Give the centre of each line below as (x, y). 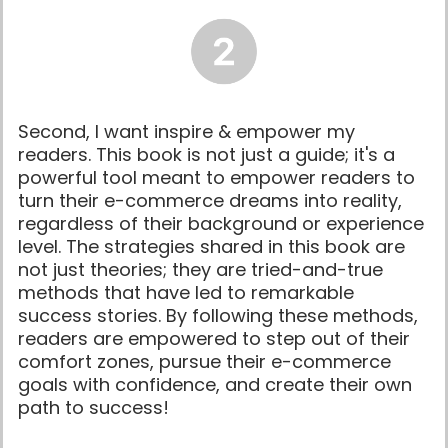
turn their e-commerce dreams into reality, (210, 200)
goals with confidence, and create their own (215, 384)
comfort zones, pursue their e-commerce (204, 361)
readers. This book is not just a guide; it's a (206, 154)
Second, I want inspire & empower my (186, 131)
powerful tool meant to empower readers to (216, 177)
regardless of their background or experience (221, 223)
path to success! (93, 407)
